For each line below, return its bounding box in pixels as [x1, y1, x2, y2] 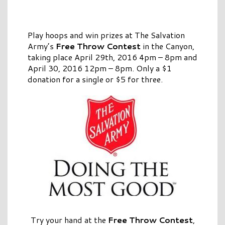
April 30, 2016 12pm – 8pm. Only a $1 [28, 62, 172, 74]
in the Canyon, [141, 40, 194, 52]
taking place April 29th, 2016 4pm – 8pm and [28, 51, 197, 63]
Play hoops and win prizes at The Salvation [28, 29, 185, 41]
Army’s [28, 40, 56, 52]
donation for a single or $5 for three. [28, 73, 163, 85]
